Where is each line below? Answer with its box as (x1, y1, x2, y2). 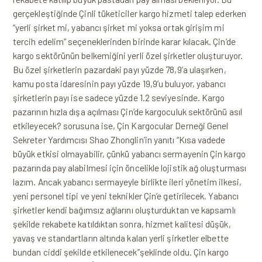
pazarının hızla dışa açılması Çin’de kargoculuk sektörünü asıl (13, 106, 242, 117)
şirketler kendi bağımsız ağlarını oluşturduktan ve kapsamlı (13, 204, 236, 215)
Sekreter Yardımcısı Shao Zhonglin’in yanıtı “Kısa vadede (13, 134, 226, 145)
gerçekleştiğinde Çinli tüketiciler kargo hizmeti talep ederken (13, 8, 246, 19)
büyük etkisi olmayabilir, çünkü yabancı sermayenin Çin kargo (13, 148, 246, 159)
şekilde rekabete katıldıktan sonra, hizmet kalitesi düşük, (13, 218, 231, 229)
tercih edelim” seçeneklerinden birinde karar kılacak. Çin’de (13, 36, 236, 47)
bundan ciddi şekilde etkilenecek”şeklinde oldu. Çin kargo (13, 246, 229, 257)
